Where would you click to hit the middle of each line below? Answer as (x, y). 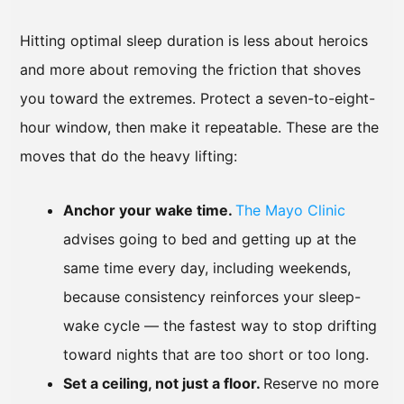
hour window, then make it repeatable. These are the (199, 127)
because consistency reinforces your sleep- (212, 296)
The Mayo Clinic (290, 210)
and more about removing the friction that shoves (190, 69)
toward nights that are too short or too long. (216, 354)
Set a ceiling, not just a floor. (163, 383)
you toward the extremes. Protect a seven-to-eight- (197, 98)
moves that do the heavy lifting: (129, 156)
